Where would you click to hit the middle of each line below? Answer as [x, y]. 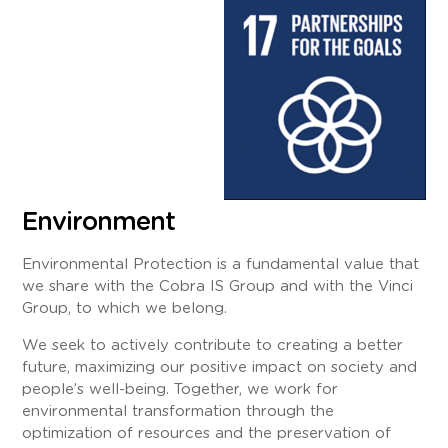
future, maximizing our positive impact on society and [220, 367]
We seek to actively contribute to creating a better [213, 345]
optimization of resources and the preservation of [207, 433]
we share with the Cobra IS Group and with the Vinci [218, 287]
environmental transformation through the [178, 411]
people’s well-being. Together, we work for [180, 389]
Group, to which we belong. [125, 309]
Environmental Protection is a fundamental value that [221, 265]
